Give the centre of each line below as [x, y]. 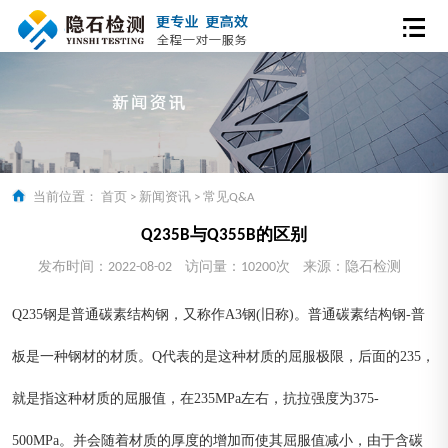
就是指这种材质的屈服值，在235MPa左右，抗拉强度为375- [195, 398]
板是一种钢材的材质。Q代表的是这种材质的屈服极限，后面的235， [223, 356]
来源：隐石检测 [351, 268]
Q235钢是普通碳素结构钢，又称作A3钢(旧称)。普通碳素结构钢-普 [218, 314]
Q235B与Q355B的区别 [224, 236]
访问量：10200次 [237, 268]
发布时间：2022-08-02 [104, 268]
